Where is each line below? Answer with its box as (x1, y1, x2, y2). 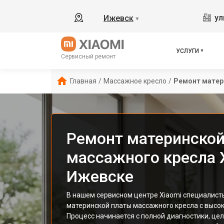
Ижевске (66, 167, 133, 186)
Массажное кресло (103, 77, 166, 85)
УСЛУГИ (176, 47, 199, 54)
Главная (70, 77, 96, 85)
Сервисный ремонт (61, 53, 115, 60)
